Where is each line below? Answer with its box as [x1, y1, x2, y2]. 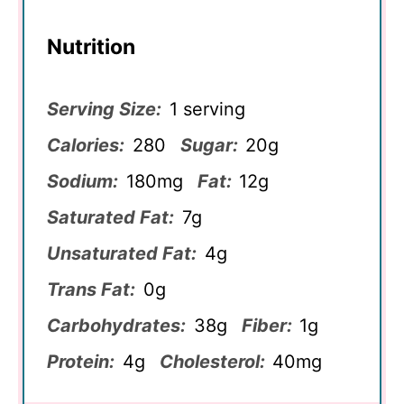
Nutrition [47, 34, 135, 60]
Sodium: [47, 170, 118, 192]
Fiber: [241, 314, 292, 336]
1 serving [169, 97, 245, 120]
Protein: [47, 350, 115, 372]
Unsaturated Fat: [47, 242, 197, 264]
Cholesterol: [159, 350, 265, 372]
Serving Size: [47, 97, 161, 120]
